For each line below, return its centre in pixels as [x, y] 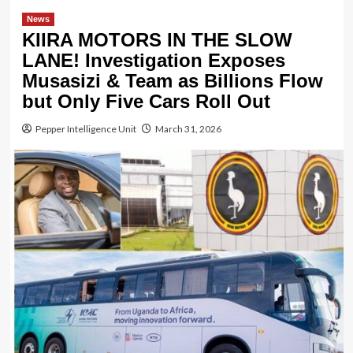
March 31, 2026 [188, 128]
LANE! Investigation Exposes [153, 60]
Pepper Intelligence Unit [85, 128]
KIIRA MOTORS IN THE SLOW [157, 39]
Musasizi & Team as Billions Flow [172, 80]
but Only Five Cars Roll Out [146, 101]
